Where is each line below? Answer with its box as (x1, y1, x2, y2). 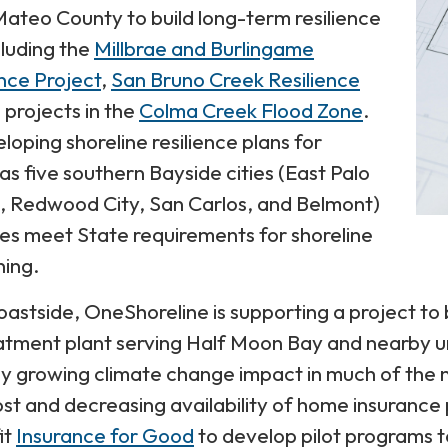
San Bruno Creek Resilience (111, 65, 360, 92)
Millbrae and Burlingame (94, 34, 314, 61)
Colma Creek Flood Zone (139, 96, 363, 123)
